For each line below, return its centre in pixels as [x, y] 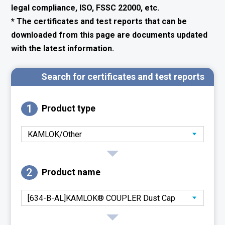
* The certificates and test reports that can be [99, 21]
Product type [69, 108]
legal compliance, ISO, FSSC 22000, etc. [85, 8]
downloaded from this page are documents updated [109, 35]
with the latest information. [63, 48]
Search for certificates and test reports [123, 77]
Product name [71, 172]
